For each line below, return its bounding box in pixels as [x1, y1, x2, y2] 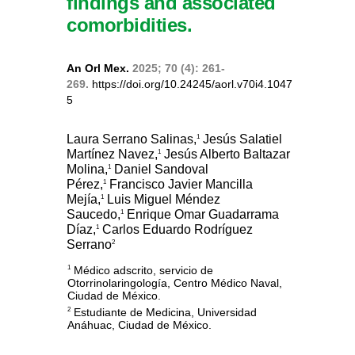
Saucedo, [67, 207, 120, 221]
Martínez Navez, [67, 147, 158, 161]
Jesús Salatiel [200, 132, 282, 146]
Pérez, [67, 177, 103, 191]
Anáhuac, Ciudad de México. [67, 318, 212, 331]
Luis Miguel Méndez [104, 192, 220, 206]
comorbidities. [67, 13, 193, 36]
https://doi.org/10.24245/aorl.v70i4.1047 [92, 77, 292, 90]
